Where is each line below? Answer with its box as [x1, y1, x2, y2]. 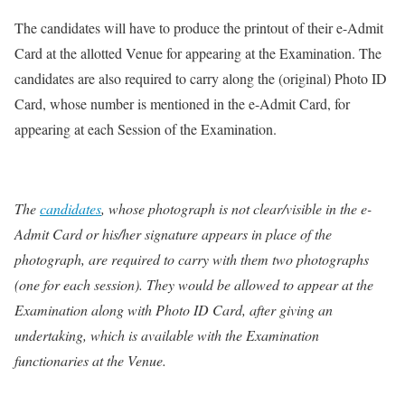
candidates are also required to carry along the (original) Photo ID [14, 68, 387, 88]
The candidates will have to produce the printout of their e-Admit [14, 17, 383, 37]
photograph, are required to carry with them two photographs [14, 249, 369, 268]
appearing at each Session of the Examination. [14, 118, 277, 138]
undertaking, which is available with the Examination [14, 325, 319, 344]
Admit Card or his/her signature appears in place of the [14, 223, 332, 243]
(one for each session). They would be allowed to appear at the [14, 274, 373, 294]
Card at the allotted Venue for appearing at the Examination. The [14, 42, 381, 62]
